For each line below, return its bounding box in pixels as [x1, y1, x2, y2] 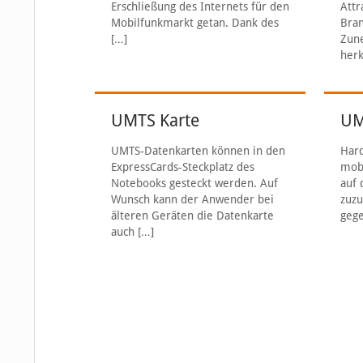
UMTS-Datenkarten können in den [110, 144, 285, 157]
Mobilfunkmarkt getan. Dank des [110, 16, 279, 29]
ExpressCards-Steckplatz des [110, 160, 254, 173]
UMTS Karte [110, 110, 199, 130]
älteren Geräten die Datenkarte [110, 209, 274, 222]
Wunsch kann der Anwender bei [110, 193, 274, 206]
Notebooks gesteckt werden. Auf [110, 177, 278, 190]
